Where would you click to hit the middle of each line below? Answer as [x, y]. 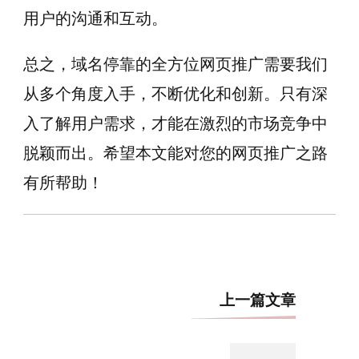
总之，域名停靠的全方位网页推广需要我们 [175, 64]
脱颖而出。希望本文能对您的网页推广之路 [175, 153]
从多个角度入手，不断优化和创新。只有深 [175, 94]
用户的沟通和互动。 [95, 18]
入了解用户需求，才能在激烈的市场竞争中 [175, 123]
